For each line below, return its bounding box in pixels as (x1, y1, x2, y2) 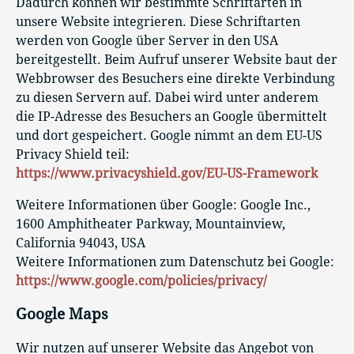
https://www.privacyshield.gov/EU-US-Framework (16, 165, 318, 181)
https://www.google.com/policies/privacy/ (16, 273, 267, 288)
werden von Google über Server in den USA (16, 32, 278, 48)
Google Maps (16, 306, 108, 323)
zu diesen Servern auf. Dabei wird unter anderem (16, 89, 318, 105)
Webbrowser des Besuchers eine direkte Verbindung (16, 70, 335, 86)
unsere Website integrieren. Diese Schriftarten (16, 13, 300, 29)
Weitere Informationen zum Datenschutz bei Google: (16, 254, 334, 269)
